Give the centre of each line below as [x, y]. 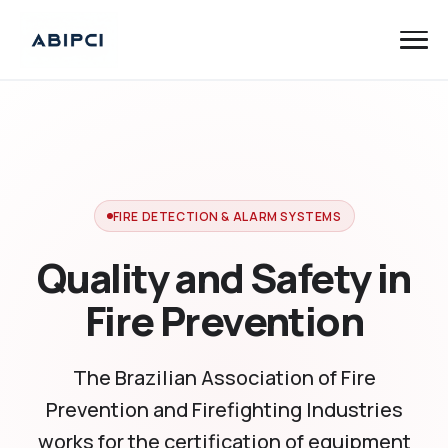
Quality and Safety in [224, 278]
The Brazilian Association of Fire [224, 378]
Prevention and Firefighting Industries [224, 410]
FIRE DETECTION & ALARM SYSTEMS [227, 216]
